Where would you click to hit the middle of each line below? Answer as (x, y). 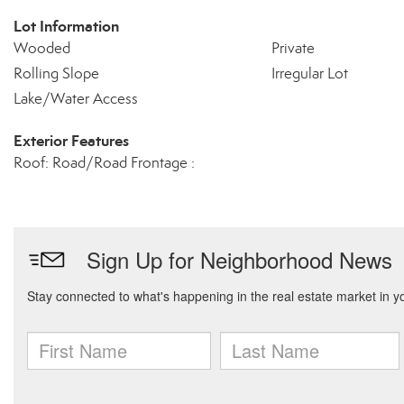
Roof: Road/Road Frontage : (104, 163)
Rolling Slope (56, 73)
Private (293, 48)
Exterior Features (71, 141)
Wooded (42, 48)
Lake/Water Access (76, 99)
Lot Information (66, 26)
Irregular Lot (309, 73)
